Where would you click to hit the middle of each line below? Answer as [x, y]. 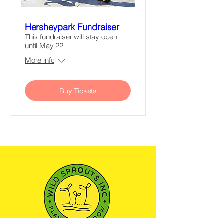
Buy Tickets [78, 91]
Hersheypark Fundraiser [72, 27]
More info [40, 60]
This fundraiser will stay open [71, 37]
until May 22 [44, 46]
